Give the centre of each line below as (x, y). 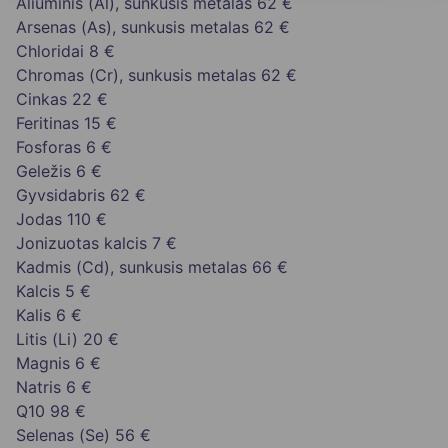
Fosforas (48, 147)
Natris (38, 387)
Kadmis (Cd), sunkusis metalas (131, 267)
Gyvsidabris (60, 195)
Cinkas (41, 99)
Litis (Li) (47, 339)
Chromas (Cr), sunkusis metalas (136, 75)
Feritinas (47, 123)
